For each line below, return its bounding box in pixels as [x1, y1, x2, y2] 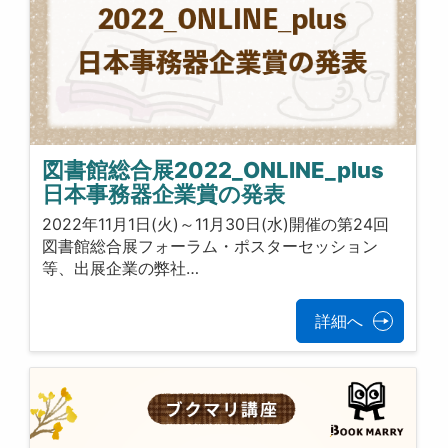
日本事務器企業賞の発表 [42, 180, 286, 207]
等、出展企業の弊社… [42, 258, 200, 279]
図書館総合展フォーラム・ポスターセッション [42, 236, 379, 257]
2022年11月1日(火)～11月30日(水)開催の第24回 [42, 214, 390, 235]
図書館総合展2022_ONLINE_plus [42, 156, 385, 183]
